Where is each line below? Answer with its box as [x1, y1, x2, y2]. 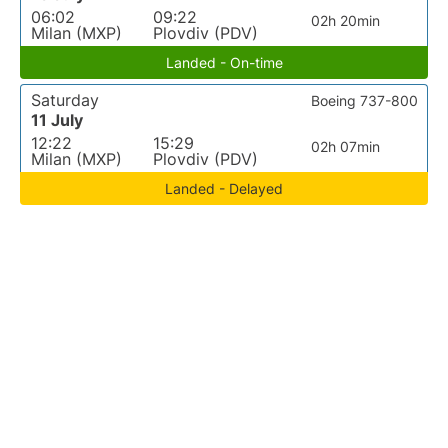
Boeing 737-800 [311, 92, 418, 109]
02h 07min [311, 138, 381, 155]
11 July [31, 110, 83, 130]
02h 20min [311, 12, 381, 29]
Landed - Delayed [165, 180, 283, 197]
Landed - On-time [165, 54, 283, 71]
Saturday [31, 90, 99, 110]
